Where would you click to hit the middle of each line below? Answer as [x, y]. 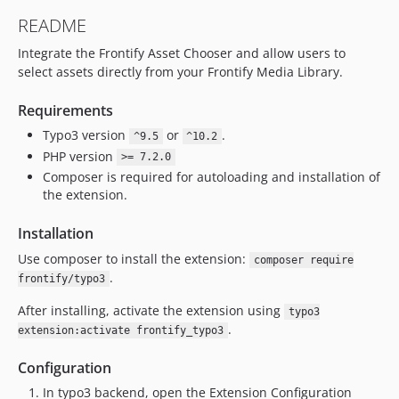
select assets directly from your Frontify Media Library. [180, 72]
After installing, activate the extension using [151, 310]
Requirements [65, 110]
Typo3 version [86, 135]
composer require [303, 260]
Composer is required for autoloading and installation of [212, 177]
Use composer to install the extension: [134, 259]
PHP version [80, 156]
